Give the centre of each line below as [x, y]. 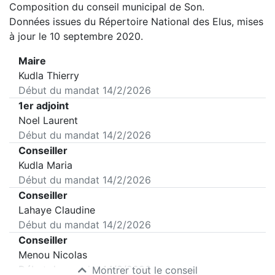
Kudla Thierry [49, 76]
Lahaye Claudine [57, 210]
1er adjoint [44, 106]
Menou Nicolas [53, 255]
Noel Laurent [48, 120]
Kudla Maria [45, 165]
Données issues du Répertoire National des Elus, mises [136, 21]
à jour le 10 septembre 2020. [76, 36]
